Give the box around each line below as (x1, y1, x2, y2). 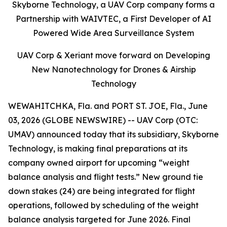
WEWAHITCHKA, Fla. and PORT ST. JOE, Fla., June (8, 101, 208, 111)
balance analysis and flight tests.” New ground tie (8, 172, 203, 182)
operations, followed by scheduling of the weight (8, 200, 199, 210)
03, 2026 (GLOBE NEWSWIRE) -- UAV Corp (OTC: (8, 115, 198, 125)
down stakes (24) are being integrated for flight (8, 186, 195, 196)
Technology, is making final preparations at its (8, 143, 187, 154)
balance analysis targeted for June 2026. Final (8, 214, 191, 224)
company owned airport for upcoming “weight (8, 158, 190, 168)
